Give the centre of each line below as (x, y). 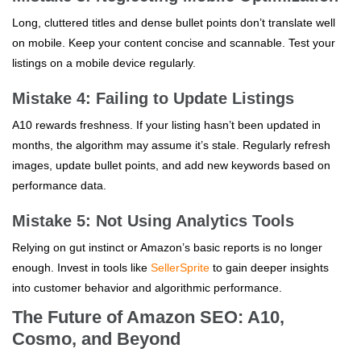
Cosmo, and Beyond (96, 338)
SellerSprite (180, 267)
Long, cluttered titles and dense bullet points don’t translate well (174, 22)
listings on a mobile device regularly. (104, 62)
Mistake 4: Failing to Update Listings (153, 98)
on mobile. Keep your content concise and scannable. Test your (174, 42)
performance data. (59, 185)
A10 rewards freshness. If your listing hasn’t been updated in (166, 124)
